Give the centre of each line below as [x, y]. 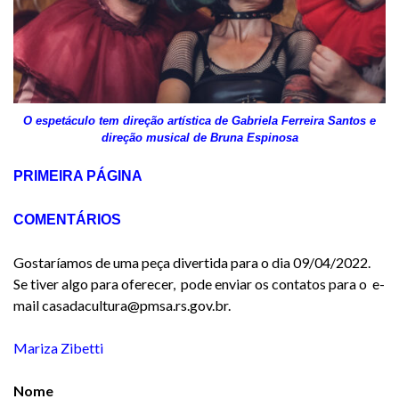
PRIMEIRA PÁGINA [78, 176]
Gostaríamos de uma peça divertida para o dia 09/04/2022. [193, 263]
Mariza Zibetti [58, 348]
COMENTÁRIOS [67, 220]
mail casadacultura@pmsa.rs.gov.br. [122, 305]
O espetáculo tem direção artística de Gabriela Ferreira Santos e [199, 121]
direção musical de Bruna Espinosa [199, 138]
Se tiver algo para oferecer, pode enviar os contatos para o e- [199, 284]
